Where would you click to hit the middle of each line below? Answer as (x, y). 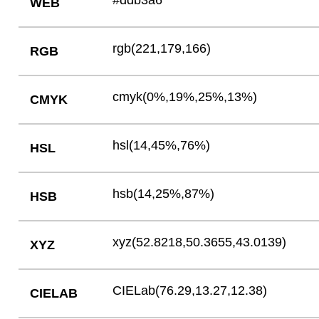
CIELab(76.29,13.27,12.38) (189, 291)
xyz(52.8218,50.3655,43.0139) (199, 242)
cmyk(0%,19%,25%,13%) (184, 97)
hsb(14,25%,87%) (163, 194)
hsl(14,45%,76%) (161, 145)
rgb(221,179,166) (161, 48)
